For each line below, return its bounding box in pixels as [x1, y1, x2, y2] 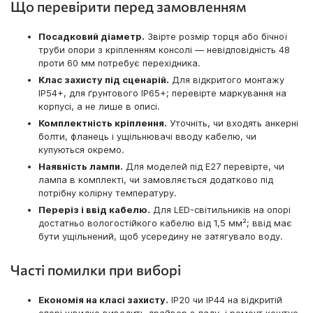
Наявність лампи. [38, 161, 123, 173]
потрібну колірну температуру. [38, 187, 177, 199]
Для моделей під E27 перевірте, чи [123, 161, 284, 173]
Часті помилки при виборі [10, 261, 181, 279]
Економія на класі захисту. [38, 294, 168, 306]
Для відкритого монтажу [169, 74, 284, 86]
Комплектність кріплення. [38, 117, 167, 129]
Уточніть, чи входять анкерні [167, 117, 298, 129]
